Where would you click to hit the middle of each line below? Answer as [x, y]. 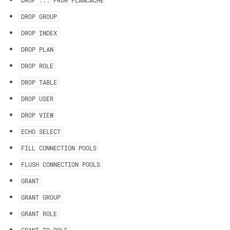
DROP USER [37, 99]
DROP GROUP [39, 16]
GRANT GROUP [41, 197]
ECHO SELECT [41, 131]
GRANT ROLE [39, 214]
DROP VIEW [37, 115]
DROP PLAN [37, 49]
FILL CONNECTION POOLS [59, 148]
